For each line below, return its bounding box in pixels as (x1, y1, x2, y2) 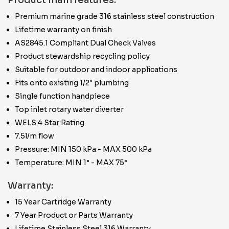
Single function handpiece (15, 91, 110, 101)
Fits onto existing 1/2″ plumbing (15, 78, 129, 87)
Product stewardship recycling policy (15, 52, 150, 61)
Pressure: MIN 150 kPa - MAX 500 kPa (15, 145, 152, 154)
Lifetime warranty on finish (15, 25, 112, 34)
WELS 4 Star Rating (15, 118, 84, 127)
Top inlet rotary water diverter (15, 105, 124, 114)
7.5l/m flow (15, 131, 54, 141)
